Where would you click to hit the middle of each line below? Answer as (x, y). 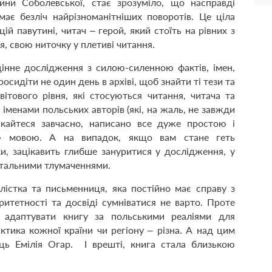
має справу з (203, 188)
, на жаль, (165, 109)
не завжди (212, 109)
